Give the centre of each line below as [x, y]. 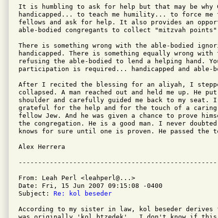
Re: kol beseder [83, 193]
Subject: [36, 193]
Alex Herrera [42, 147]
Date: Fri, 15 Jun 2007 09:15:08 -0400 [91, 186]
